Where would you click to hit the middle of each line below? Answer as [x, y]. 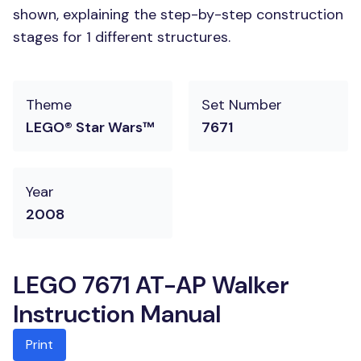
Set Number [242, 105]
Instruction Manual [117, 314]
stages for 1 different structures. [122, 37]
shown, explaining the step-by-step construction [178, 15]
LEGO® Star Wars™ [90, 127]
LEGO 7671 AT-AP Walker [151, 285]
